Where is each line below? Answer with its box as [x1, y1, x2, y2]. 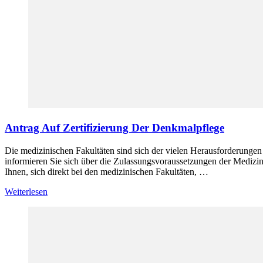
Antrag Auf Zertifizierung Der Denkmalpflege [5, 121, 224, 134]
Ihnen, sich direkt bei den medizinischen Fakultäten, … [5, 166, 208, 177]
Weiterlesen [5, 186, 48, 197]
